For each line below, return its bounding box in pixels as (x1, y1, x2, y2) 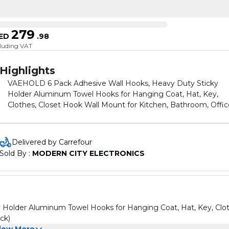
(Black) (8, 111, 32, 120)
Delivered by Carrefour (12, 138, 92, 147)
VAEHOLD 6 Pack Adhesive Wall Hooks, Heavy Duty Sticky (8, 79, 218, 88)
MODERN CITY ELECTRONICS (32, 149, 145, 158)
